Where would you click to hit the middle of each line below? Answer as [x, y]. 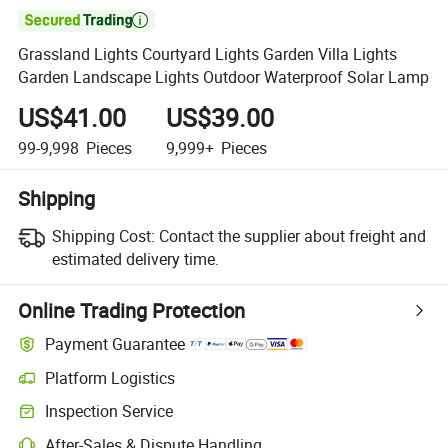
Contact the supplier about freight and [292, 235]
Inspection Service [109, 411]
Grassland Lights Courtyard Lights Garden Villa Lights [208, 54]
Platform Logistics [110, 377]
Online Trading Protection [132, 310]
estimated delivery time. [135, 258]
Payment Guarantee [115, 344]
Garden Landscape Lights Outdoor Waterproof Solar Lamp [224, 77]
